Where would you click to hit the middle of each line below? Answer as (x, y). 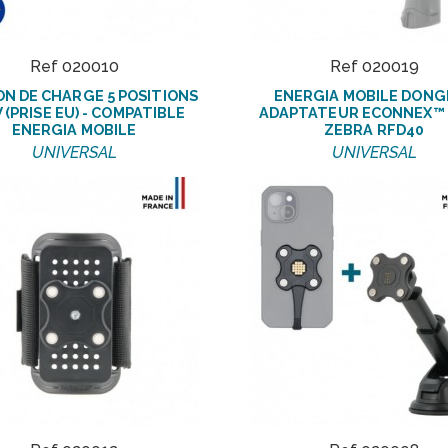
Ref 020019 (374, 67)
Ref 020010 (74, 67)
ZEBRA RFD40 (374, 130)
